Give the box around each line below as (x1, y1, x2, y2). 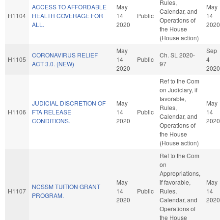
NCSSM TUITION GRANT (32, 182, 100, 191)
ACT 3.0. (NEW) (32, 59, 74, 68)
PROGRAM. (32, 191, 64, 199)
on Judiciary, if (160, 85, 197, 94)
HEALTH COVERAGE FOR (32, 11, 103, 20)
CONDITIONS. (32, 116, 70, 125)
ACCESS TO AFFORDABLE (32, 2, 107, 11)
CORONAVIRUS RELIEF (32, 50, 98, 59)
